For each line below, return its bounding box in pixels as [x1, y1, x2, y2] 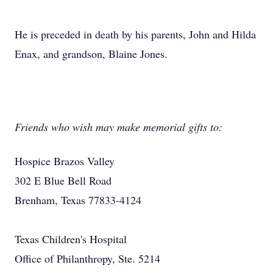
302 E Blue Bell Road [15, 173, 112, 188]
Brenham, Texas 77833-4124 [15, 193, 141, 207]
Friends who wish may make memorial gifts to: [15, 119, 222, 134]
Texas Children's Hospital [15, 232, 127, 246]
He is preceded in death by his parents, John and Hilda [15, 27, 256, 41]
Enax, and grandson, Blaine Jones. [15, 46, 168, 61]
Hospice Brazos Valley [15, 154, 115, 168]
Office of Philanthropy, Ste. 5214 [15, 251, 160, 266]
